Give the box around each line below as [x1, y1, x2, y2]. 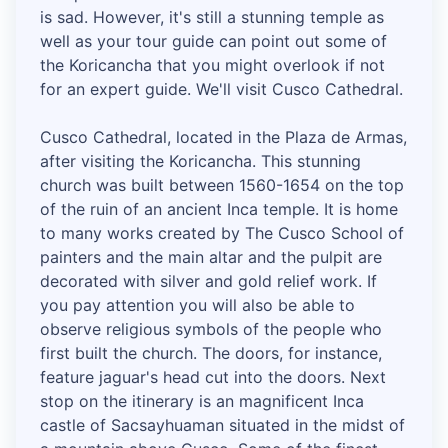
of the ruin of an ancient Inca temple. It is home [40, 199, 398, 220]
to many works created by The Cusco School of [40, 223, 404, 244]
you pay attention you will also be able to [40, 295, 355, 316]
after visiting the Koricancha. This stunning [40, 151, 361, 172]
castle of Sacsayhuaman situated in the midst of [40, 415, 405, 436]
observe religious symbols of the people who [40, 319, 382, 340]
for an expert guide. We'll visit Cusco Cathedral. [40, 79, 403, 100]
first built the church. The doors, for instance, [40, 343, 382, 364]
